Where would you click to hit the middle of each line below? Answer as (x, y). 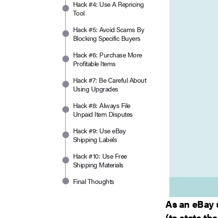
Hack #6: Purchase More (108, 54)
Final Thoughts (94, 181)
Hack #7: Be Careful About (110, 80)
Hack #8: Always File (102, 105)
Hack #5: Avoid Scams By (109, 29)
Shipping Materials (98, 164)
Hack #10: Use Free (100, 155)
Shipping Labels (95, 139)
